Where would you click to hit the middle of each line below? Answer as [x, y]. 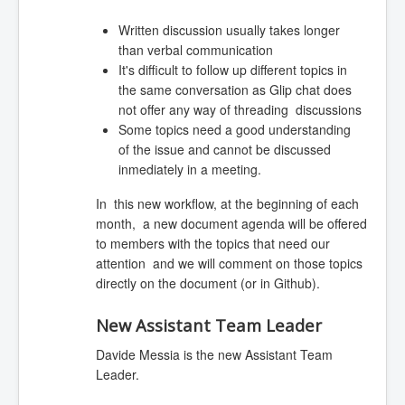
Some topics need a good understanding [236, 130]
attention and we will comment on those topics [229, 264]
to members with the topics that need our [212, 244]
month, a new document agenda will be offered [231, 224]
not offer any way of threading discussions [240, 110]
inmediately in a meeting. [189, 170]
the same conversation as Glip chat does [235, 90]
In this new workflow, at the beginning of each [227, 204]
